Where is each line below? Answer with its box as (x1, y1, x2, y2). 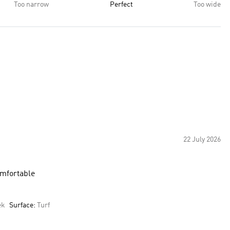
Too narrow (14, 1, 49, 8)
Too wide (194, 1, 221, 8)
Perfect (109, 1, 133, 8)
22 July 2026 (183, 136, 221, 143)
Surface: (9, 202, 37, 209)
